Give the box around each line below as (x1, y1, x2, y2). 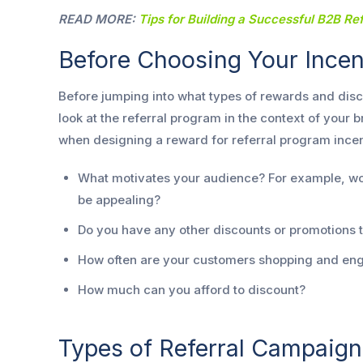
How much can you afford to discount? (78, 282, 305, 298)
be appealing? (78, 192, 160, 208)
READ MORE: (58, 11, 139, 27)
